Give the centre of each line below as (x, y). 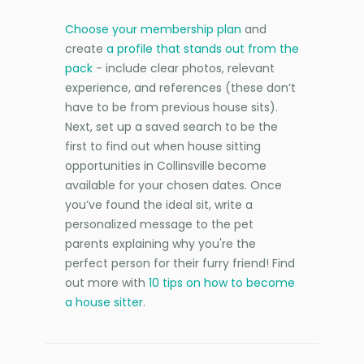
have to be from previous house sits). (171, 107)
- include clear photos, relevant (184, 68)
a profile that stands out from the (203, 48)
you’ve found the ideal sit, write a (159, 204)
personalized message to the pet (159, 224)
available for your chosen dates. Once (173, 185)
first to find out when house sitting (163, 146)
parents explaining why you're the (160, 243)
